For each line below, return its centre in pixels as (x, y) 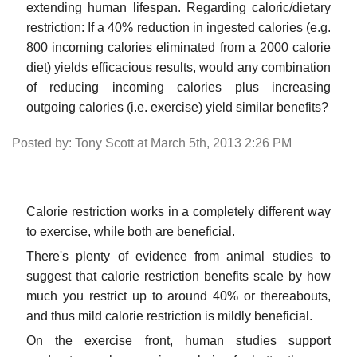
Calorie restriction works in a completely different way (178, 211)
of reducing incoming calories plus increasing (178, 87)
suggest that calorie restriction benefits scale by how (178, 276)
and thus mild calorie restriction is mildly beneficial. (169, 316)
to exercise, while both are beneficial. (131, 231)
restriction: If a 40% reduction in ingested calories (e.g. (178, 27)
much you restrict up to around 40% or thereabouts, (178, 296)
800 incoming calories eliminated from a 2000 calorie (178, 47)
